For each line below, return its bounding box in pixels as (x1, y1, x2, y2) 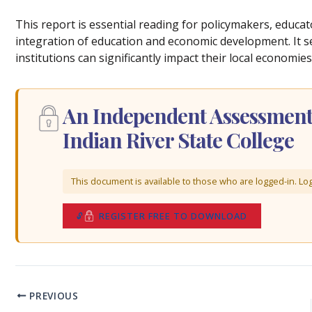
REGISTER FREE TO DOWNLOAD (99, 209, 247, 222)
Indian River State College (63, 126, 294, 154)
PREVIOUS (26, 288, 79, 302)
